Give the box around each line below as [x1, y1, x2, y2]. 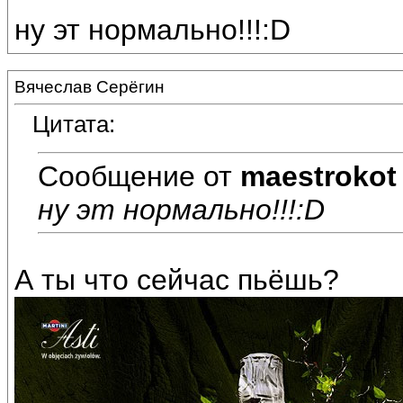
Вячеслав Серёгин [14, 77, 165, 96]
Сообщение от [38, 159, 240, 193]
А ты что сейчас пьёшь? [14, 264, 339, 297]
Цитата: [32, 111, 115, 139]
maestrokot [240, 159, 397, 193]
